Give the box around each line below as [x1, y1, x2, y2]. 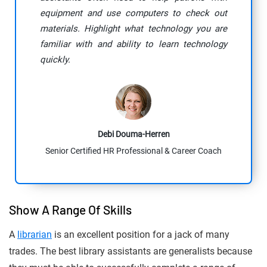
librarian [17, 229, 52, 241]
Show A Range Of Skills [9, 202, 132, 218]
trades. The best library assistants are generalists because [9, 246, 252, 257]
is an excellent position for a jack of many [52, 229, 229, 241]
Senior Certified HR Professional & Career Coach [45, 146, 222, 156]
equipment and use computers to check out [40, 8, 227, 19]
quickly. [40, 54, 70, 66]
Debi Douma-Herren [97, 129, 170, 139]
